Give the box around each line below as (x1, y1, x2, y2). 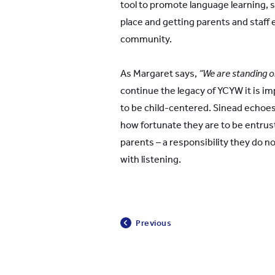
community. (120, 33, 172, 45)
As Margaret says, (120, 68, 197, 79)
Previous (136, 217, 172, 228)
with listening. (120, 153, 181, 165)
